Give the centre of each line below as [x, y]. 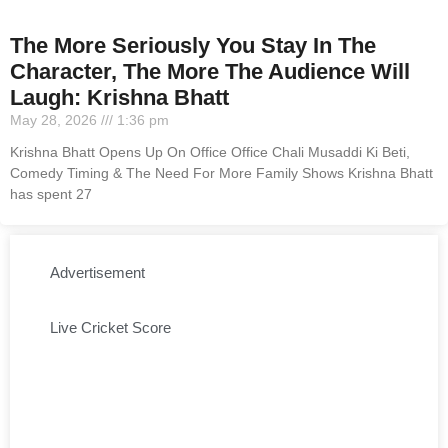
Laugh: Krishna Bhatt [119, 97]
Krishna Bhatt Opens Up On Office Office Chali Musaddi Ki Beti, [210, 152]
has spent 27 [51, 194]
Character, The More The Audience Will [210, 71]
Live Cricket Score [110, 327]
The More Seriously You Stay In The [193, 45]
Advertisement [97, 272]
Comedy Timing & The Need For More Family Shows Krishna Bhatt [221, 173]
